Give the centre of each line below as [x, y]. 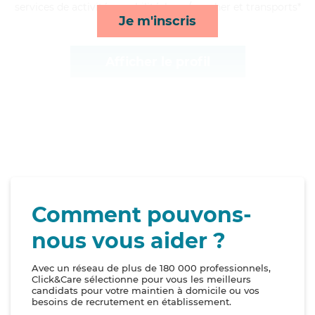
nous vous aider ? [129, 241]
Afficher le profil [157, 62]
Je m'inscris [157, 21]
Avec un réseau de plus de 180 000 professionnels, [151, 268]
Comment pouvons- [142, 215]
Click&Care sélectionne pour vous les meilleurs [141, 279]
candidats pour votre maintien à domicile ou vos [146, 291]
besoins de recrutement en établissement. [131, 302]
